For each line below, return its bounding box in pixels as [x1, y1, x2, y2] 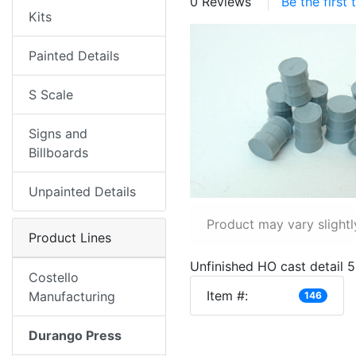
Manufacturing [29, 288, 115, 304]
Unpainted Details [29, 184, 136, 199]
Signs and [29, 126, 87, 141]
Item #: [207, 288, 248, 304]
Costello [29, 269, 79, 285]
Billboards [29, 145, 88, 161]
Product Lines [29, 230, 111, 246]
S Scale [29, 87, 73, 103]
